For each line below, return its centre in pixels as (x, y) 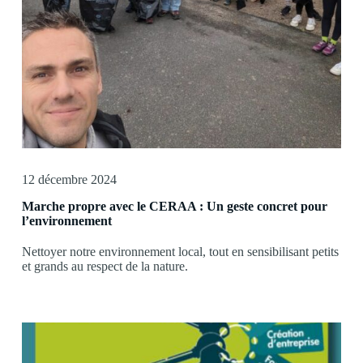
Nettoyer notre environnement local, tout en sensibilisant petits (180, 251)
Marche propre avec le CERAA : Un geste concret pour (174, 206)
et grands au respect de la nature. (105, 266)
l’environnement (66, 220)
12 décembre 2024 (69, 179)
